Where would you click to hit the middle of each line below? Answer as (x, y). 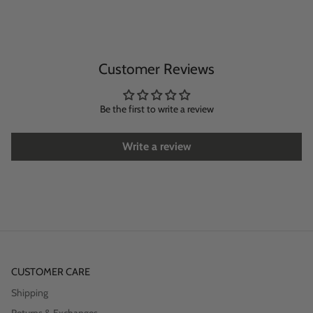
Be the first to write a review (156, 109)
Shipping (30, 293)
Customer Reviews (156, 69)
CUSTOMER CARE (51, 272)
